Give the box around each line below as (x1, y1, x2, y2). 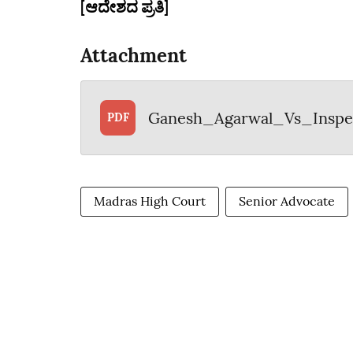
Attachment (80, 43, 187, 68)
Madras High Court (94, 193, 206, 209)
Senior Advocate (239, 193, 335, 209)
